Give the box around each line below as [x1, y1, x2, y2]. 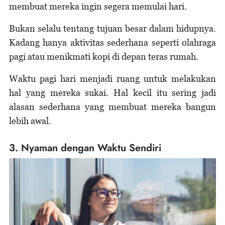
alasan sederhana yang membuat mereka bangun [9, 101, 216, 113]
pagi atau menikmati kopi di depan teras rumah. [9, 51, 198, 62]
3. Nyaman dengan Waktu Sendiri [9, 141, 161, 156]
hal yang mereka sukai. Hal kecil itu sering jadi [9, 87, 216, 98]
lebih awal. [9, 116, 51, 127]
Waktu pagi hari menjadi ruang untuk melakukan [9, 73, 216, 84]
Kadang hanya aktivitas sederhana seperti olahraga [9, 37, 216, 48]
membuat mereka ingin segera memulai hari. [9, 1, 187, 12]
